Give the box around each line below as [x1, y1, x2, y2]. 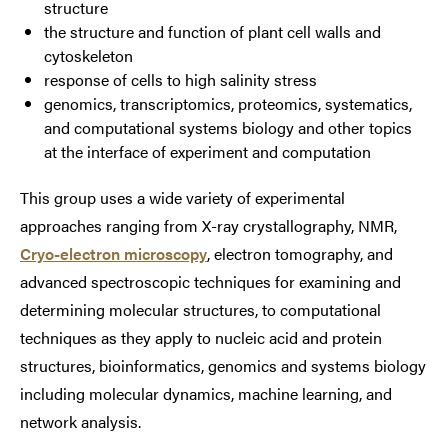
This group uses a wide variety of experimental [20, 186, 345, 210]
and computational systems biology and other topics [44, 116, 412, 140]
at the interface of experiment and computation [44, 140, 371, 164]
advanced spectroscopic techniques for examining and [20, 270, 401, 294]
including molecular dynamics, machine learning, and [20, 382, 392, 406]
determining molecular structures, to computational [20, 298, 381, 322]
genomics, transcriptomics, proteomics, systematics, [44, 92, 412, 116]
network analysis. [20, 410, 141, 434]
